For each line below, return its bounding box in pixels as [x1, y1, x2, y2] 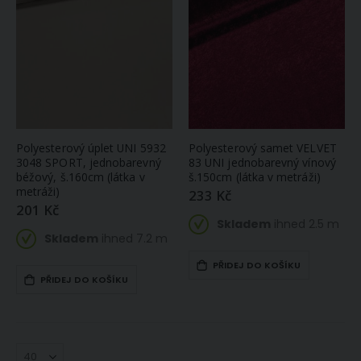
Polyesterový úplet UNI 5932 [16, 139, 166, 156]
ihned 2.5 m [271, 216, 339, 233]
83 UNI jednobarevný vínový [189, 154, 336, 170]
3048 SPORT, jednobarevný [16, 154, 161, 170]
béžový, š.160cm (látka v [16, 168, 145, 185]
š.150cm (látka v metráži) [189, 168, 321, 185]
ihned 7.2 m [98, 230, 168, 247]
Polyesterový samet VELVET [189, 139, 337, 156]
